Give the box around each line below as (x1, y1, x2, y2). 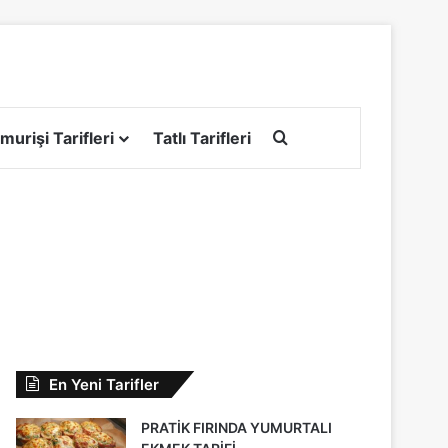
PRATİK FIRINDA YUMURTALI (141, 418, 333, 436)
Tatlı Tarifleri (153, 127, 251, 148)
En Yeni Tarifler (49, 374, 160, 394)
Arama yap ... (286, 126, 386, 147)
